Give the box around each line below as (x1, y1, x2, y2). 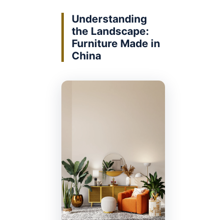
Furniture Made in (72, 37, 160, 50)
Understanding (72, 13, 147, 26)
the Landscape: (72, 25, 149, 38)
